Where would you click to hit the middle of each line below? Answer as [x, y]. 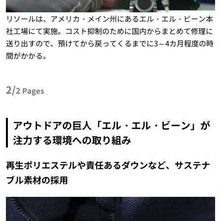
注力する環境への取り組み [72, 140]
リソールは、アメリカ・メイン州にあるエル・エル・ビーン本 [109, 18]
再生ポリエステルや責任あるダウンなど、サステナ [108, 165]
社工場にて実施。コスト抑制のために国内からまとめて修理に [109, 31]
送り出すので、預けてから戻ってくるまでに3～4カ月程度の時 [110, 43]
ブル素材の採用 [37, 179]
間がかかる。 [28, 55]
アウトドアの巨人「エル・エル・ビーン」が [111, 125]
